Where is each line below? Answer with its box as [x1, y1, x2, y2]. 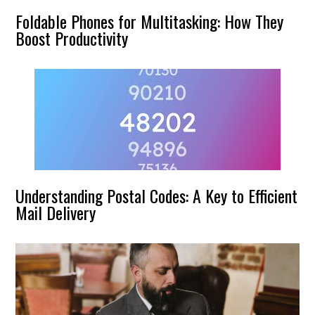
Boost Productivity [15, 25, 129, 51]
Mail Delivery [15, 199, 96, 225]
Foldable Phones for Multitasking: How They [15, 8, 284, 34]
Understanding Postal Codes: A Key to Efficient [15, 182, 298, 208]
